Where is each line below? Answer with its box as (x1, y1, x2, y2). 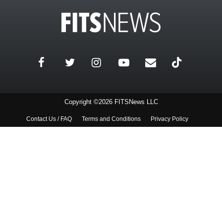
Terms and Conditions (81, 115, 141, 123)
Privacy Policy (150, 115, 188, 123)
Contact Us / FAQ (26, 115, 72, 123)
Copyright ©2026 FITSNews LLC (64, 98, 158, 106)
